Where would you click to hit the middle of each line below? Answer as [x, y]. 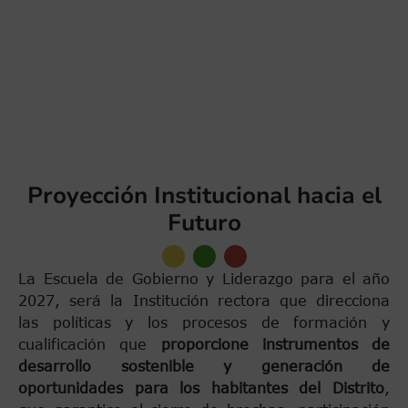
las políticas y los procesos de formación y [204, 323]
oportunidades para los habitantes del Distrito [201, 388]
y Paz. [132, 81]
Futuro [204, 223]
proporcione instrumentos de [275, 345]
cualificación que [90, 345]
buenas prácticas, [185, 15]
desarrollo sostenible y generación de [204, 367]
